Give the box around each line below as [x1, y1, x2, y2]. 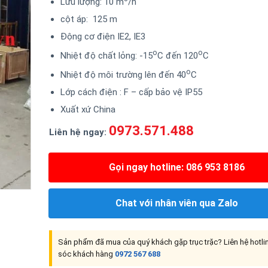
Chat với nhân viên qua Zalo [115, 197, 238, 209]
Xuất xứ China [60, 103, 115, 115]
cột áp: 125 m [60, 13, 117, 25]
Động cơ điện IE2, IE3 [60, 31, 145, 42]
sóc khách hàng [57, 249, 115, 258]
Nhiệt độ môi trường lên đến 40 [60, 69, 186, 80]
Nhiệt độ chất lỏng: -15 [60, 50, 153, 61]
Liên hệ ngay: [48, 126, 106, 138]
